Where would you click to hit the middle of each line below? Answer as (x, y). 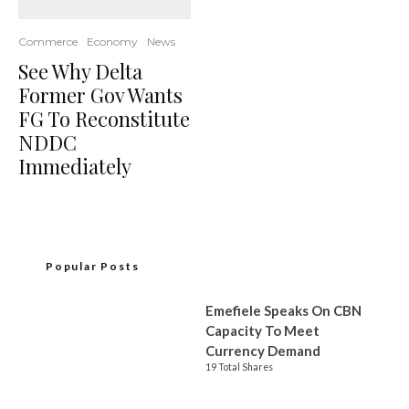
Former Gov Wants (100, 95)
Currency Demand (264, 351)
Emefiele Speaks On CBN (283, 310)
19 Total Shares (239, 367)
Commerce (48, 42)
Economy (112, 42)
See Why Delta (80, 71)
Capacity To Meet (262, 330)
